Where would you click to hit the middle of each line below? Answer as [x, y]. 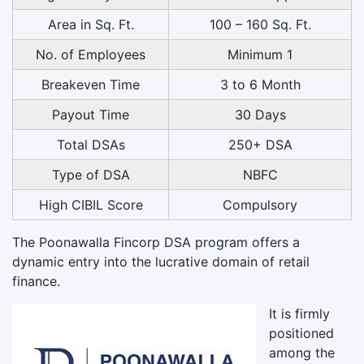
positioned [301, 333]
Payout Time [91, 114]
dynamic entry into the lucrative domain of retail [161, 261]
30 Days [260, 114]
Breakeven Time [91, 84]
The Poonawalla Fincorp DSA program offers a [156, 242]
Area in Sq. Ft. [91, 24]
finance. [36, 281]
